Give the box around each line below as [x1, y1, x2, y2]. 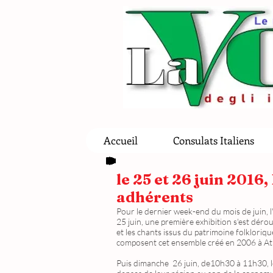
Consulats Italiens [172, 133, 254, 147]
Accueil [103, 133, 138, 147]
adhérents [116, 188, 193, 207]
